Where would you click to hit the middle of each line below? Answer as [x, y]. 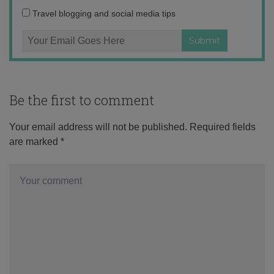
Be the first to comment [82, 100]
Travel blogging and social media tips [104, 13]
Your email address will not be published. [98, 127]
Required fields [223, 127]
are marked [35, 141]
